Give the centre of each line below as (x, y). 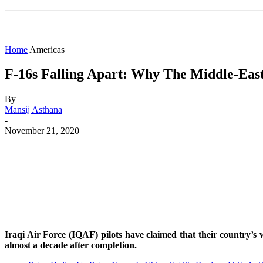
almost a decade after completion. (71, 245)
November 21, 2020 (42, 131)
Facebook (131, 149)
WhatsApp (240, 149)
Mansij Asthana (33, 110)
